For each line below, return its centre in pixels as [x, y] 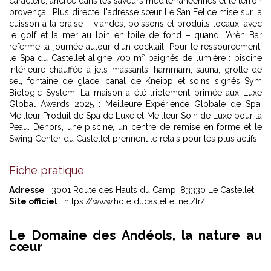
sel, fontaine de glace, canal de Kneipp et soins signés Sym [135, 81]
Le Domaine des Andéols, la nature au [135, 235]
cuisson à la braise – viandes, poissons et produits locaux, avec [135, 24]
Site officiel [33, 201]
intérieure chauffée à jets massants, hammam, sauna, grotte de [135, 70]
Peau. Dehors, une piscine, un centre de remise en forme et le [135, 127]
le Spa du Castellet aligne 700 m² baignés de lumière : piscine [135, 58]
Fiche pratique [47, 170]
